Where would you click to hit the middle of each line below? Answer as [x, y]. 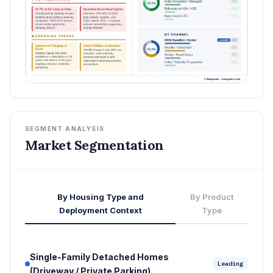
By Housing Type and [100, 197]
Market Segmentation [94, 145]
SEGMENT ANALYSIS [65, 128]
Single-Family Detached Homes [99, 257]
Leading [230, 264]
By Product [212, 197]
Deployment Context [100, 210]
